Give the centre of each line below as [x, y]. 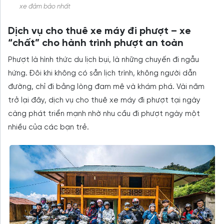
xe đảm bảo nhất [45, 6]
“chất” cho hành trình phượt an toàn [96, 43]
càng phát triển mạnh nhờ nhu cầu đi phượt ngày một [104, 114]
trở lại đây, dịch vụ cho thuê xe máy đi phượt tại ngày [104, 100]
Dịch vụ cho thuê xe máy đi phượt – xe [99, 31]
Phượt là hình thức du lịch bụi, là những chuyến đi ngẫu [103, 60]
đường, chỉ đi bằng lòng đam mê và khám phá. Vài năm [106, 87]
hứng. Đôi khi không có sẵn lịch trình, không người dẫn [102, 73]
